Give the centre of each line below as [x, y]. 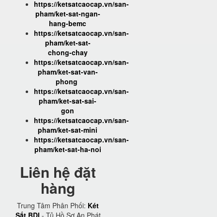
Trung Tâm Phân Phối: [52, 206]
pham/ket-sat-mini [68, 130]
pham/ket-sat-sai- [68, 101]
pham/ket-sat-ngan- [68, 14]
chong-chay [68, 53]
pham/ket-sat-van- [68, 72]
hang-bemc [68, 23]
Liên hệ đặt [58, 172]
